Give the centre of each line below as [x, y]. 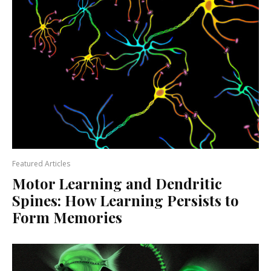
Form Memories [67, 217]
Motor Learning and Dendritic [117, 183]
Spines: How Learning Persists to [126, 200]
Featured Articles [41, 163]
